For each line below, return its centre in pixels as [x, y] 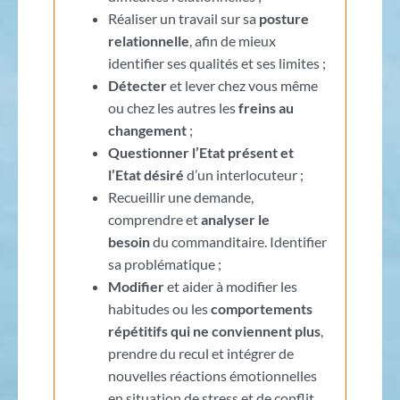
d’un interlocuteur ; [243, 174]
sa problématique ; [164, 263]
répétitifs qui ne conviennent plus [214, 330]
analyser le [235, 219]
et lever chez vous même [242, 85]
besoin [129, 241]
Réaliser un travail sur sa [183, 18]
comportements [261, 308]
